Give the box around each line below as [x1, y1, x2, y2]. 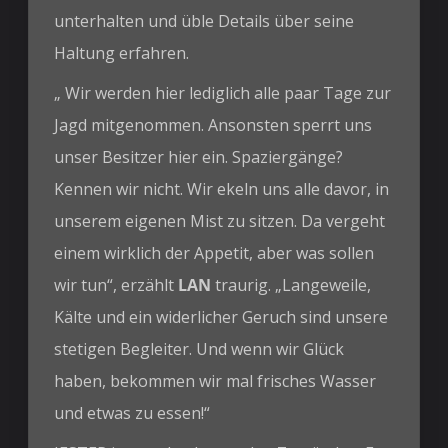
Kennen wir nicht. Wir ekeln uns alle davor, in [54, 177, 390, 200]
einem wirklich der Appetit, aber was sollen [54, 241, 375, 264]
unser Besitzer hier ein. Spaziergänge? [54, 145, 344, 168]
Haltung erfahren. [54, 41, 190, 64]
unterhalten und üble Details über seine [54, 9, 355, 32]
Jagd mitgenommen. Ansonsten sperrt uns [54, 113, 373, 136]
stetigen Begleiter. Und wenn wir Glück [54, 337, 345, 360]
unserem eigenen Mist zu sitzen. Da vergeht [54, 209, 386, 232]
